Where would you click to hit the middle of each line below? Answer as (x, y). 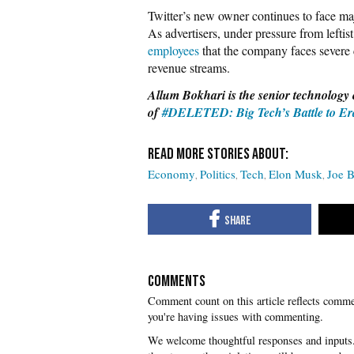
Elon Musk (296, 174)
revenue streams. (189, 68)
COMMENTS (177, 281)
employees (173, 50)
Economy (171, 174)
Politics (218, 174)
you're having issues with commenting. (235, 316)
